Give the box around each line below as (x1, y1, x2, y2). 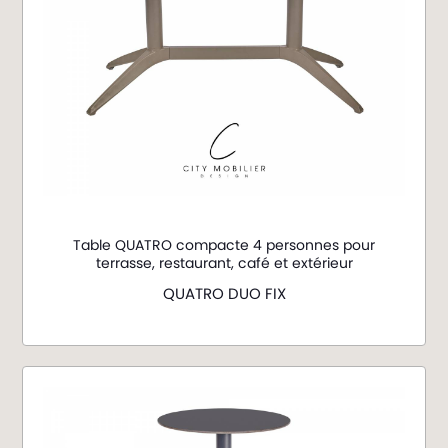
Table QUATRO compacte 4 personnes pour (73, 235, 375, 256)
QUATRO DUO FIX (162, 283, 286, 305)
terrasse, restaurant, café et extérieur (95, 253, 353, 274)
